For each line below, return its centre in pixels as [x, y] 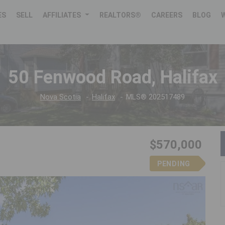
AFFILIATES [62, 15]
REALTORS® [121, 15]
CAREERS [167, 15]
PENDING [174, 164]
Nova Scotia [61, 97]
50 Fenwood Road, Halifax [113, 78]
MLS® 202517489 [155, 97]
